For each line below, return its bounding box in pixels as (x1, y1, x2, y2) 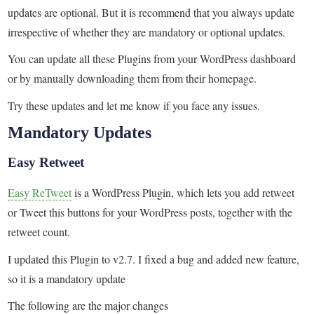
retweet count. (8, 224, 71, 240)
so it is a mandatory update (8, 271, 126, 286)
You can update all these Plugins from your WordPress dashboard (8, 51, 296, 67)
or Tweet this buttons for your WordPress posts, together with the (8, 205, 293, 220)
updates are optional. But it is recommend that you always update (8, 4, 295, 20)
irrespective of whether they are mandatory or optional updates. (8, 24, 286, 39)
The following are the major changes (8, 297, 169, 313)
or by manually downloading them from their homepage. (8, 71, 257, 86)
